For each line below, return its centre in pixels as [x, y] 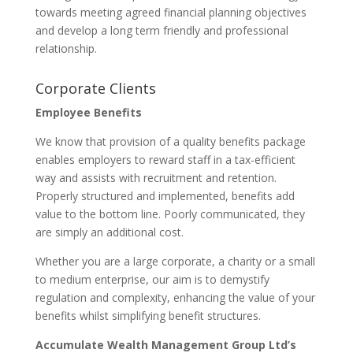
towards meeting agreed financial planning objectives [171, 13]
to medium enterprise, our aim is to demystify [152, 280]
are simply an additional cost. [109, 232]
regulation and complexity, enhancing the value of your [175, 298]
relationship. [66, 49]
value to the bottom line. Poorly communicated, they [170, 214]
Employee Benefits [88, 113]
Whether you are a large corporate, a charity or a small [175, 262]
